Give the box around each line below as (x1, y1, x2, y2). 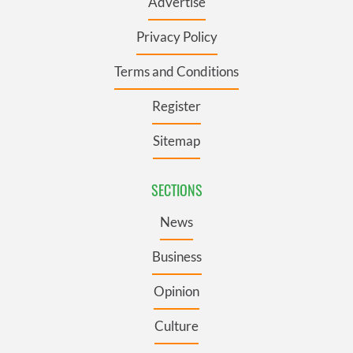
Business (151, 247, 202, 265)
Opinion (154, 282, 199, 299)
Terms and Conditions (114, 62, 239, 80)
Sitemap (153, 132, 200, 149)
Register (152, 97, 201, 114)
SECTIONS (150, 179, 203, 200)
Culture (154, 317, 199, 334)
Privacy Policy (136, 28, 217, 45)
